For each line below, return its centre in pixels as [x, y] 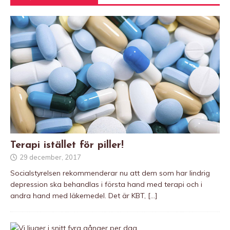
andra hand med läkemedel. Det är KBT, [79, 195]
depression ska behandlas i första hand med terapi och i [106, 184]
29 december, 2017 [50, 157]
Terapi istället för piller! [67, 145]
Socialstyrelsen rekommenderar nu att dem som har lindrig [110, 173]
